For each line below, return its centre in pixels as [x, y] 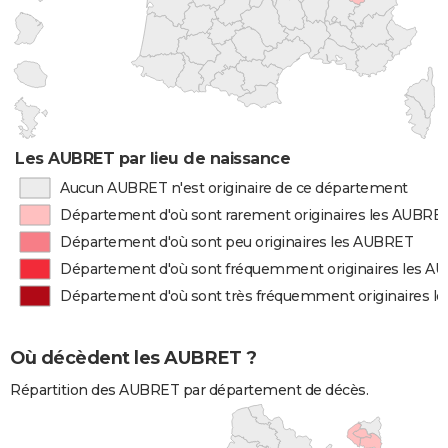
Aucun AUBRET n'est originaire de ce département [233, 188]
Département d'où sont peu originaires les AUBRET [237, 242]
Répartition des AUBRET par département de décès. [189, 390]
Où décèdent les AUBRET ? [133, 358]
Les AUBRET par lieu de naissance [153, 158]
